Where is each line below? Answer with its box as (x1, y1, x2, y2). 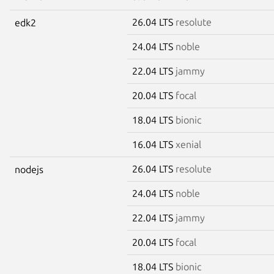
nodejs (15, 163, 43, 175)
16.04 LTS (132, 138, 176, 150)
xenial (176, 138, 201, 150)
